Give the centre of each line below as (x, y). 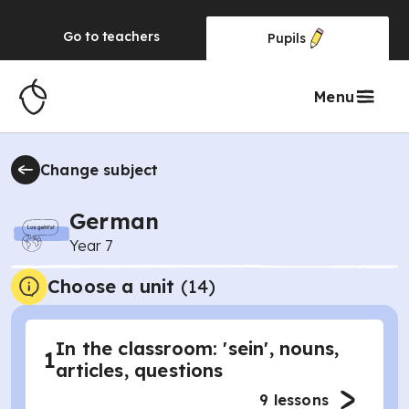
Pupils (287, 38)
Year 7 (91, 246)
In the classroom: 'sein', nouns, (198, 348)
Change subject (100, 170)
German (115, 221)
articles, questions (140, 370)
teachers (131, 37)
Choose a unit (111, 286)
